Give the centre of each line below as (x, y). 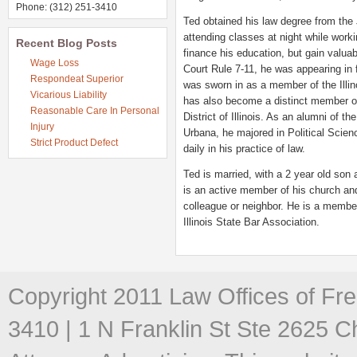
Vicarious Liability (69, 95)
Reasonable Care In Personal (95, 111)
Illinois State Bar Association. (251, 222)
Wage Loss (55, 63)
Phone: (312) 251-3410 (67, 7)
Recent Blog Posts (67, 43)
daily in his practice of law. (244, 149)
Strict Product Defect (74, 143)
